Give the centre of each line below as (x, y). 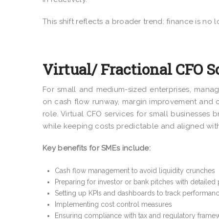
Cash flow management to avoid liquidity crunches (135, 170)
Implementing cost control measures (113, 204)
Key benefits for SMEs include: (97, 148)
